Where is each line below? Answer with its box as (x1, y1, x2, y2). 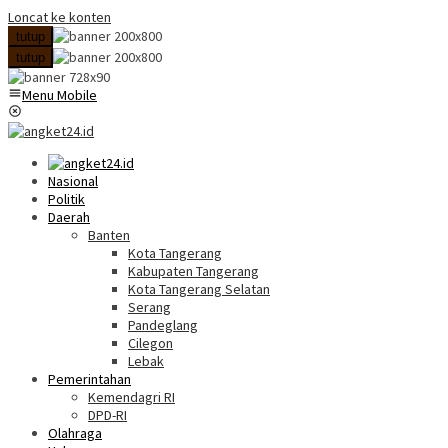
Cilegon (128, 334, 173, 352)
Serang (128, 298, 171, 316)
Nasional (48, 172, 98, 190)
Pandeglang (128, 316, 198, 334)
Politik (48, 190, 85, 208)
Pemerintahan (48, 370, 131, 388)
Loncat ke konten (8, 8, 111, 26)
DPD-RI (88, 406, 127, 424)
